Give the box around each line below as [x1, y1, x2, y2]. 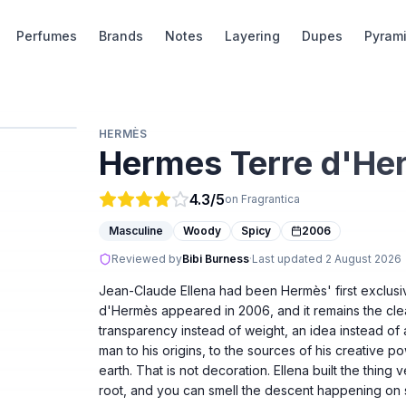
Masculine [108, 224, 163, 237]
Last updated [251, 252, 325, 266]
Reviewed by [111, 252, 182, 266]
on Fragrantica [224, 192, 300, 206]
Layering [225, 28, 281, 43]
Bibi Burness [181, 252, 249, 266]
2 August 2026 [324, 252, 401, 266]
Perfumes [16, 28, 78, 43]
